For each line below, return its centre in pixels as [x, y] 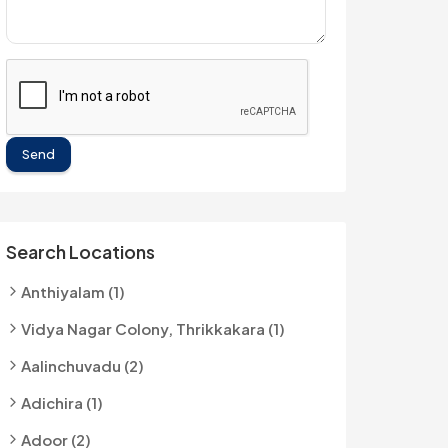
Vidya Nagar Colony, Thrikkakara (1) [153, 328]
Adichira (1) [62, 402]
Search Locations [80, 251]
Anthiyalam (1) [73, 291]
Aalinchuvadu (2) [82, 365]
